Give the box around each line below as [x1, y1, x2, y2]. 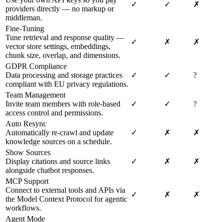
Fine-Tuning [5, 24, 44, 33]
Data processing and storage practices [5, 71, 122, 80]
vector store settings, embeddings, [5, 42, 111, 51]
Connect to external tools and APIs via [5, 186, 125, 195]
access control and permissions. [5, 109, 103, 117]
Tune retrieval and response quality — [5, 33, 124, 42]
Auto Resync [5, 119, 47, 128]
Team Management [5, 91, 65, 100]
